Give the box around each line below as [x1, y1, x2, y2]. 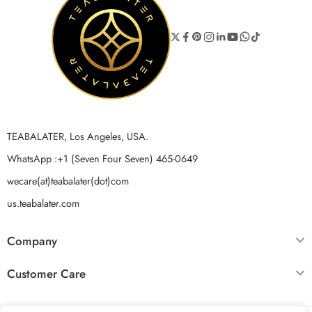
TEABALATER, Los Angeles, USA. [7, 128, 148, 143]
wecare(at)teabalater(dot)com [7, 173, 129, 188]
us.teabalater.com [7, 195, 79, 210]
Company [7, 232, 57, 249]
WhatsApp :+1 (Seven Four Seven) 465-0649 [7, 150, 198, 166]
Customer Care [7, 265, 86, 282]
